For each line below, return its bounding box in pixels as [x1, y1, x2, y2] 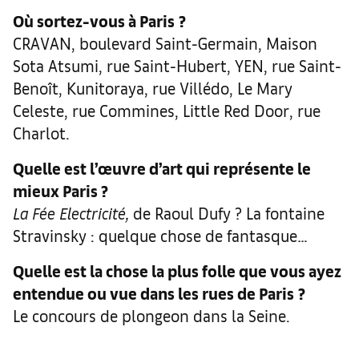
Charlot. [13, 122, 70, 143]
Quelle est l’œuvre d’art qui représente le [13, 157, 311, 178]
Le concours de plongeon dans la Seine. [13, 305, 290, 325]
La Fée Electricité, [13, 202, 129, 223]
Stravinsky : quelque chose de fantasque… [13, 224, 312, 245]
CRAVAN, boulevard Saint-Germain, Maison [13, 32, 317, 53]
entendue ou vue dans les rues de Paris [13, 282, 294, 303]
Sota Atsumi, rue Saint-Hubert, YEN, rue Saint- [13, 54, 341, 75]
